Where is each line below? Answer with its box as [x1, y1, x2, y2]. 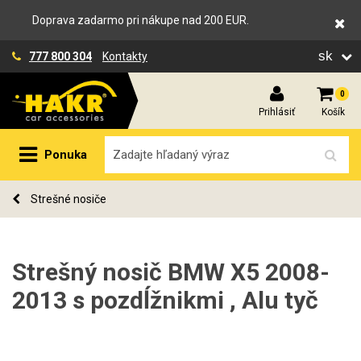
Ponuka [44, 147, 87, 162]
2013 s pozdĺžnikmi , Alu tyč [12, 286, 318, 314]
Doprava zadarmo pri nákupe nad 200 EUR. [32, 14, 249, 27]
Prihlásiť [258, 106, 295, 118]
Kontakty [102, 50, 147, 63]
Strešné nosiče [28, 193, 106, 205]
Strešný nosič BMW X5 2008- [12, 258, 330, 286]
